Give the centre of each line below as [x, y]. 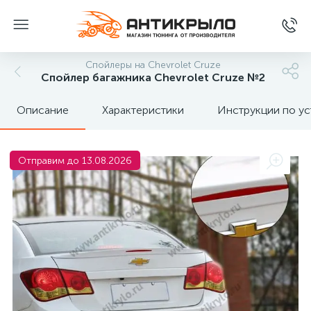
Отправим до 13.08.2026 [75, 161]
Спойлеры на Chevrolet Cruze [153, 65]
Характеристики [143, 110]
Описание [43, 110]
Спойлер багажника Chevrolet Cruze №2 [153, 77]
